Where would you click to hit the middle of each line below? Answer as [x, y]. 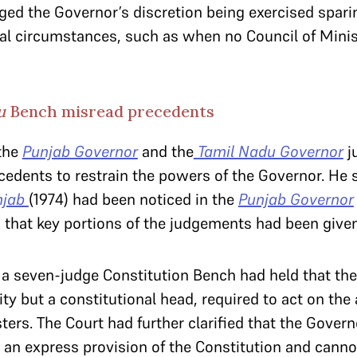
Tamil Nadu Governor [270, 151]
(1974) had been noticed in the [131, 199]
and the [165, 151]
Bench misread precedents [112, 111]
